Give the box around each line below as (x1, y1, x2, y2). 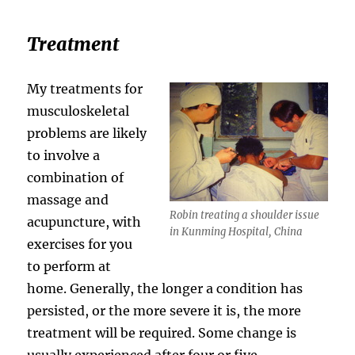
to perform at (27, 258, 112, 274)
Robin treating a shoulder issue (169, 208, 319, 222)
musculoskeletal (27, 102, 130, 119)
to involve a (27, 147, 101, 163)
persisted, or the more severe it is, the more (27, 302, 302, 319)
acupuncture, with (27, 213, 142, 230)
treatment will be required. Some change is (27, 324, 297, 341)
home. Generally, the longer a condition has (27, 280, 303, 296)
